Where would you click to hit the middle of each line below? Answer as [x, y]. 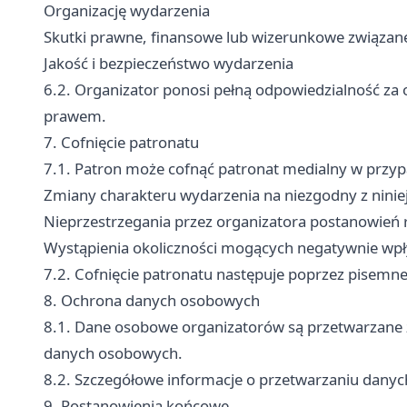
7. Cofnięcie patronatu [121, 142]
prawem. [75, 116]
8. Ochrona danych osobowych [152, 300]
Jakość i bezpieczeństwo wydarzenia [169, 63]
